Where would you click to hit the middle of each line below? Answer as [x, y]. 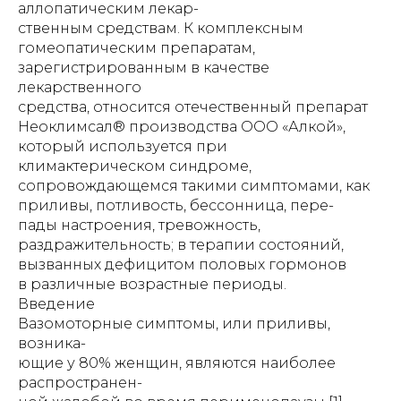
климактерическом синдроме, [135, 166]
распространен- [80, 383]
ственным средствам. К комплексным [161, 28]
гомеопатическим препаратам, [137, 48]
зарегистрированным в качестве [144, 68]
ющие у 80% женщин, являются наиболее [177, 363]
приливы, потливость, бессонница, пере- [176, 205]
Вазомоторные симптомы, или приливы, [174, 324]
